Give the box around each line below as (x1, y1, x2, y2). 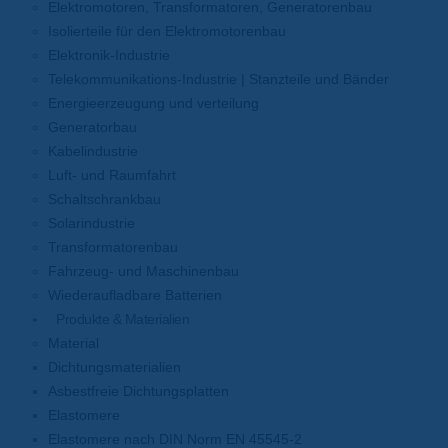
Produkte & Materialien (56, 311, 189, 327)
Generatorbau (48, 119, 137, 135)
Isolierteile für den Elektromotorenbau (48, 23, 286, 39)
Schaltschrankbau (48, 191, 161, 207)
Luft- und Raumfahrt (48, 167, 176, 183)
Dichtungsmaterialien (48, 359, 181, 375)
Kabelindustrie (48, 143, 138, 159)
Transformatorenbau (48, 239, 178, 255)
